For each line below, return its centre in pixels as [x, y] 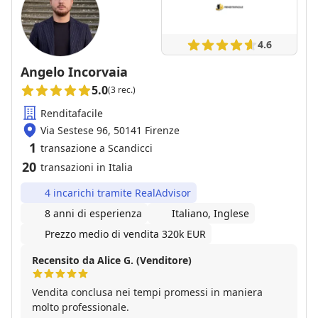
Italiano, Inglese [210, 213]
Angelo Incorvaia [74, 72]
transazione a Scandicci [97, 148]
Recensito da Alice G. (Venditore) [112, 260]
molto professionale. [81, 307]
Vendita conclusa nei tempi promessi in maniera [147, 292]
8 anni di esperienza [93, 213]
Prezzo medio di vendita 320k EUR [125, 234]
